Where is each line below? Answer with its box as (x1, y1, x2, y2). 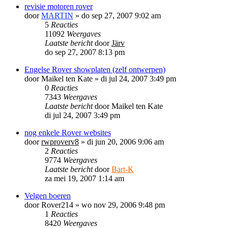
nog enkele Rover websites (24, 128, 111, 137)
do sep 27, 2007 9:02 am (81, 11, 161, 20)
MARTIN (41, 11, 73, 20)
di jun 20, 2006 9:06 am (87, 137, 164, 146)
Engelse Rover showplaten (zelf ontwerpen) (24, 65, 165, 74)
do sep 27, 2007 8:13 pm (45, 47, 125, 56)
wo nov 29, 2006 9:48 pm (81, 200, 165, 209)
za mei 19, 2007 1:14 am (45, 174, 124, 183)
